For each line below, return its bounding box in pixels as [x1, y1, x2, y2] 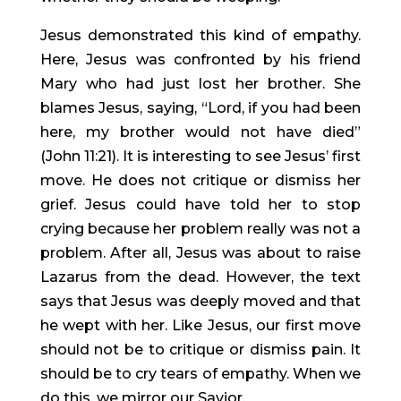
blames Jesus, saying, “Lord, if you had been [39, 98, 362, 116]
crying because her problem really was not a [39, 219, 362, 237]
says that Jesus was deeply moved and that [39, 292, 362, 310]
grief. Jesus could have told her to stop [39, 195, 362, 213]
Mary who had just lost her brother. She [39, 74, 362, 92]
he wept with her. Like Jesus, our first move [39, 316, 362, 334]
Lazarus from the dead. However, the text [39, 268, 362, 286]
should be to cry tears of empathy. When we [39, 364, 362, 382]
